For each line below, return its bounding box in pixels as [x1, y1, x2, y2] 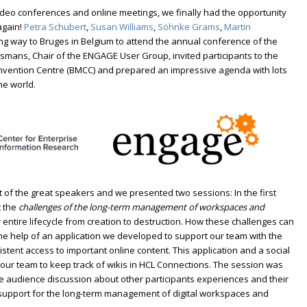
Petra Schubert [24, 21, 87, 34]
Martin [224, 21, 251, 34]
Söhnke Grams [158, 21, 221, 34]
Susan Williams [90, 21, 154, 34]
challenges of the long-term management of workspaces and [19, 201, 265, 214]
